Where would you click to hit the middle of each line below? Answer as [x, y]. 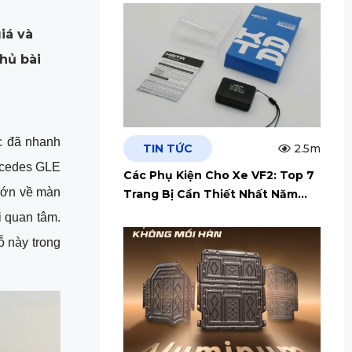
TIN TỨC [167, 149]
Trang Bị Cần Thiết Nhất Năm [210, 194]
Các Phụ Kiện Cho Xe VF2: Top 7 [218, 176]
